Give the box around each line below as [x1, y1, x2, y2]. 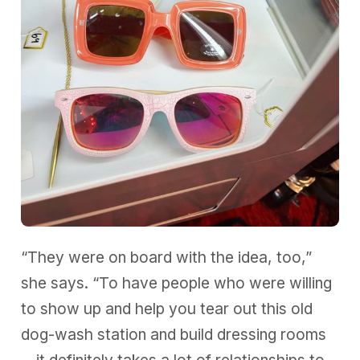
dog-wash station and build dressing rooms [21, 325, 327, 344]
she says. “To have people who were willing [21, 273, 333, 292]
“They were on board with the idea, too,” [21, 247, 313, 267]
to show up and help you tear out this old [21, 299, 313, 318]
